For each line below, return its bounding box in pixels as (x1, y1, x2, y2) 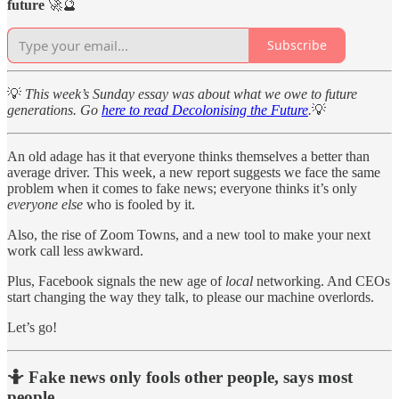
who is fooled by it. (83, 196, 195, 212)
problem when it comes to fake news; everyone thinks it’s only (7, 180, 357, 196)
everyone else (7, 196, 83, 212)
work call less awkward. (7, 242, 143, 258)
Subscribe (267, 37, 327, 54)
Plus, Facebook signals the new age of (7, 273, 225, 289)
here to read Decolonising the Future (102, 102, 308, 118)
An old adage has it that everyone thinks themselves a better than (7, 148, 370, 164)
